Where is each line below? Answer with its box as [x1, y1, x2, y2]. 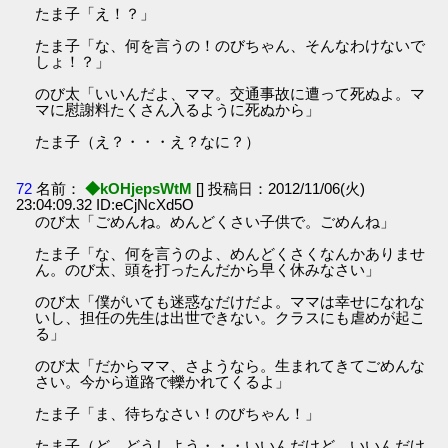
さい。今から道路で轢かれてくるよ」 [35, 373, 291, 391]
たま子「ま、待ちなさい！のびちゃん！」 [35, 405, 321, 423]
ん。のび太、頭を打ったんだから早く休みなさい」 [35, 261, 381, 279]
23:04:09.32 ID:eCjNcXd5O [16, 196, 195, 214]
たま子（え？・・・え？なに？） [35, 132, 261, 150]
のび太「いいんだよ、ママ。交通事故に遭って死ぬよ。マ [35, 84, 426, 102]
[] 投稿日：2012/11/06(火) [196, 180, 366, 198]
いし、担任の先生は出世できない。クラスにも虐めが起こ [35, 309, 426, 327]
